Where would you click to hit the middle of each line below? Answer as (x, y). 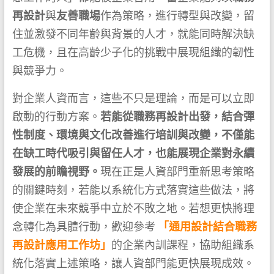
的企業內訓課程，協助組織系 (183, 245)
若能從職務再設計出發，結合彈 (177, 117)
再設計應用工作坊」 (61, 245)
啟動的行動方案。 (56, 117)
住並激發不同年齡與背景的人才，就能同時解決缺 (133, 34)
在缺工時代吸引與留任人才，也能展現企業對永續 (133, 154)
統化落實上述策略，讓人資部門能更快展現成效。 (133, 264)
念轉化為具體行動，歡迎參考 (85, 227)
